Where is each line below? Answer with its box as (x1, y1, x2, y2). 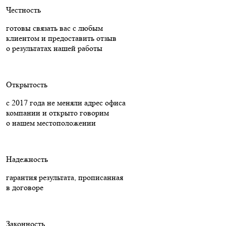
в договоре (6, 182, 43, 192)
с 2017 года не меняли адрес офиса (6, 97, 126, 107)
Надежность (6, 154, 48, 164)
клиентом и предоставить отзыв (6, 33, 117, 43)
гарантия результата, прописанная (6, 172, 123, 182)
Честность (6, 5, 41, 15)
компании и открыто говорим (6, 107, 109, 118)
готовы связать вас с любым (6, 23, 103, 33)
